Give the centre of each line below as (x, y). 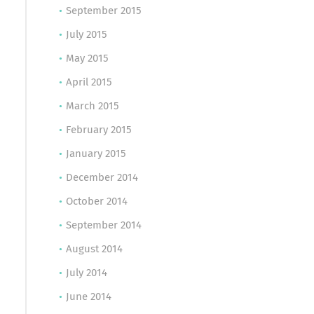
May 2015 (87, 59)
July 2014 (86, 273)
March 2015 (92, 106)
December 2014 (102, 178)
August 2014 (94, 249)
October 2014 (96, 202)
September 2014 (103, 225)
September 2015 (103, 11)
